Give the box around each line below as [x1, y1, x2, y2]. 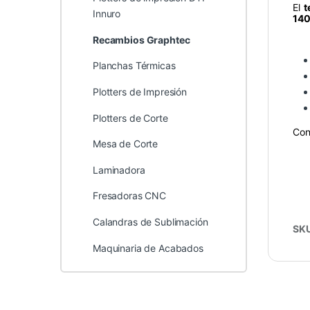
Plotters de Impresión [92, 86, 188, 98]
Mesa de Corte [92, 138, 158, 150]
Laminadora [92, 163, 145, 176]
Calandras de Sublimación [92, 216, 208, 228]
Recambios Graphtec [92, 33, 190, 46]
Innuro [92, 8, 121, 20]
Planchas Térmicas [92, 60, 176, 72]
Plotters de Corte [92, 111, 168, 124]
